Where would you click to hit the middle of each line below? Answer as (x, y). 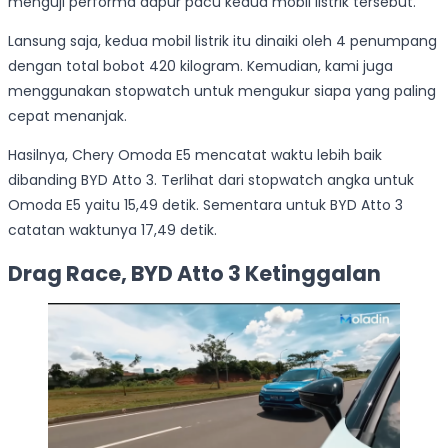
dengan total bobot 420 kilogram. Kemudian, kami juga (200, 66)
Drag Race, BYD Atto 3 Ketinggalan (194, 273)
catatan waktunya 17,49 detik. (112, 230)
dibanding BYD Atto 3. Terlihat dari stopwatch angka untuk (211, 180)
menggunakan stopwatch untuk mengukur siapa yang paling (222, 91)
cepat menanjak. (67, 116)
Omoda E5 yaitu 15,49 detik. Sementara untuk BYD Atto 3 (205, 205)
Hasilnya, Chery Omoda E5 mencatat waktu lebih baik (195, 155)
